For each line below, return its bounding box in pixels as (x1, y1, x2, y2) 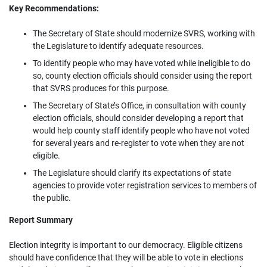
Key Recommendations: (9, 4, 99, 13)
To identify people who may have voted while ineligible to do (33, 58, 250, 68)
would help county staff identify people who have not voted (33, 126, 250, 135)
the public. (33, 193, 71, 203)
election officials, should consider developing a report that (33, 113, 244, 123)
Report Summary (9, 215, 73, 225)
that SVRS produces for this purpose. (33, 83, 169, 93)
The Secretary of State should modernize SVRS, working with (33, 29, 255, 38)
